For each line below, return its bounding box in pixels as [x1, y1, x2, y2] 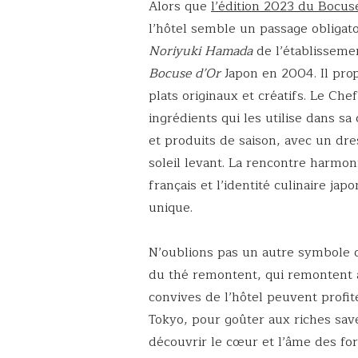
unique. [149, 197, 193, 218]
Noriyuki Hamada [149, 40, 253, 62]
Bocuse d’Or [149, 62, 221, 84]
